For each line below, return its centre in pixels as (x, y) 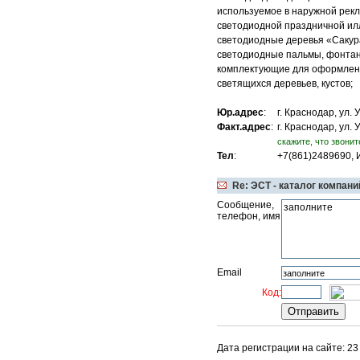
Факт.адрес (244, 127)
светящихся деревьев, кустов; (285, 84)
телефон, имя (249, 216)
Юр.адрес (240, 112)
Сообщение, (245, 205)
